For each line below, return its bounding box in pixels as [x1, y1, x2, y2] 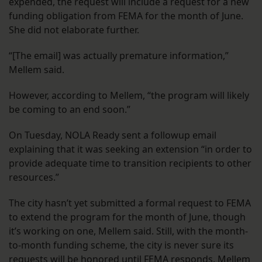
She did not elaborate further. [9, 23, 142, 37]
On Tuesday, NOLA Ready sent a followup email [9, 129, 216, 142]
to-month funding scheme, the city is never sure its [9, 239, 234, 252]
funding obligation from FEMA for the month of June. [9, 9, 243, 23]
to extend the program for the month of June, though [9, 211, 246, 224]
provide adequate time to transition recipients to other [9, 157, 251, 170]
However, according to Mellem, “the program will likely [9, 89, 249, 102]
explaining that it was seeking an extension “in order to [9, 143, 252, 156]
